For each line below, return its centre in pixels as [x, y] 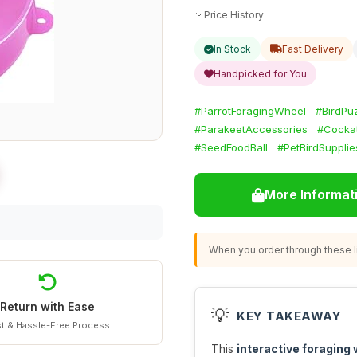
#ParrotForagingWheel [250, 111]
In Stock [232, 49]
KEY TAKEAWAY [289, 316]
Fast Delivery [313, 49]
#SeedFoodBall [231, 147]
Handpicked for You [260, 74]
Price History [234, 14]
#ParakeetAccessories [251, 129]
